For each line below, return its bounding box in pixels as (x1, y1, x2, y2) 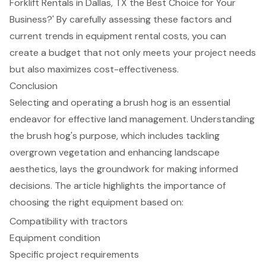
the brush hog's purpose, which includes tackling (9, 129, 220, 142)
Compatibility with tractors (9, 214, 128, 227)
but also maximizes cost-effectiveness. (9, 62, 179, 75)
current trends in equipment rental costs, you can (9, 29, 226, 42)
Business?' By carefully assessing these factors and (9, 12, 232, 26)
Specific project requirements (9, 248, 139, 261)
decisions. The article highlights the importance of (9, 179, 226, 192)
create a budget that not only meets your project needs (9, 46, 256, 59)
